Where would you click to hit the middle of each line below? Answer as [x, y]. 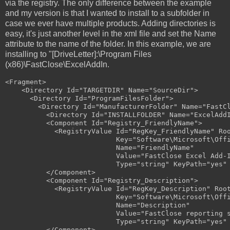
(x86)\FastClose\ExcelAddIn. [57, 64]
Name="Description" [98, 205]
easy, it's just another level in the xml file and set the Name [111, 33]
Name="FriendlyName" [100, 147]
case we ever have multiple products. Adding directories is [110, 23]
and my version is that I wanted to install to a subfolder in [107, 13]
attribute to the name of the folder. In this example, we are [108, 44]
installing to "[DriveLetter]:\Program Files [78, 54]
